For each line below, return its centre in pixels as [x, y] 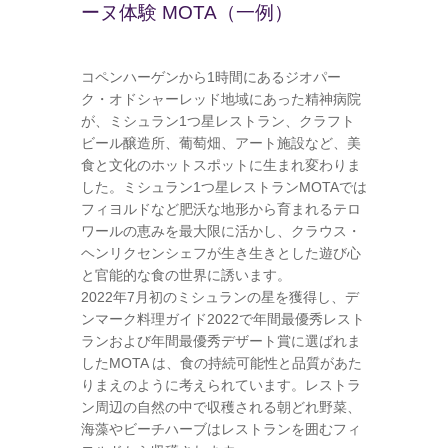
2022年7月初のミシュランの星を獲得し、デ [219, 297]
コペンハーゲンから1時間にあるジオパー [210, 77]
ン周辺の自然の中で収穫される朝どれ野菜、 [220, 407]
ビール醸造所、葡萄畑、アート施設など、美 [220, 143]
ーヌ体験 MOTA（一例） [186, 13]
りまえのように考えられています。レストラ [220, 385]
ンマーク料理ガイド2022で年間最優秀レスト [222, 319]
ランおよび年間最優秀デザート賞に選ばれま [220, 341]
